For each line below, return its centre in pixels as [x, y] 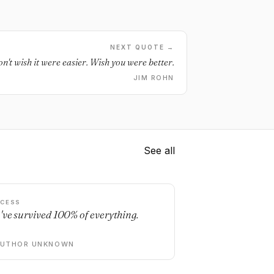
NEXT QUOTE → [142, 47]
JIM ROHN [154, 78]
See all [159, 150]
